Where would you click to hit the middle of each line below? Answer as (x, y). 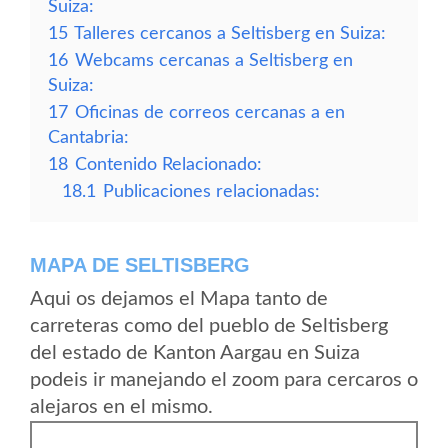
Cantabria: (88, 137)
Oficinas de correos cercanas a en (210, 112)
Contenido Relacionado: (168, 164)
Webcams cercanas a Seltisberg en (214, 60)
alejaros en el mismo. (121, 407)
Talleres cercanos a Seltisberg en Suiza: (230, 33)
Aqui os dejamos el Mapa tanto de (179, 299)
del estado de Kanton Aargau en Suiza (195, 353)
